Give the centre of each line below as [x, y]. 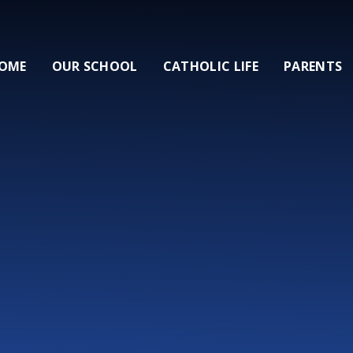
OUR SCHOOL [95, 66]
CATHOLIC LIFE [210, 66]
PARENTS [313, 66]
